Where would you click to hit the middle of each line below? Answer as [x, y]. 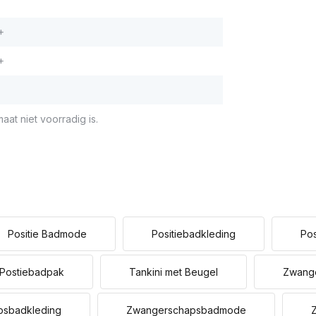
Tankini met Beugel [174, 272]
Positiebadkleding [194, 234]
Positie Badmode [47, 234]
